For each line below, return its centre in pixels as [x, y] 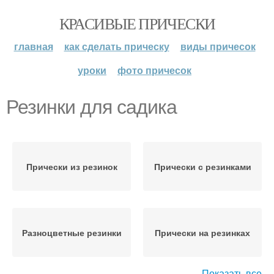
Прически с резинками [202, 166]
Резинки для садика [91, 107]
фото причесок [154, 70]
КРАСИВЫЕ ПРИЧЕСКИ [137, 23]
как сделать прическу [117, 46]
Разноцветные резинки [72, 232]
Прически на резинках [202, 232]
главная [33, 46]
